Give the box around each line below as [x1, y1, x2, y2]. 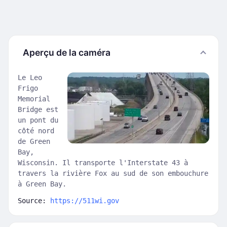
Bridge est [18, 105, 58, 113]
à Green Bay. [18, 180, 66, 188]
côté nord [18, 127, 54, 135]
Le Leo [18, 73, 42, 82]
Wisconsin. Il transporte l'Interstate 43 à [18, 159, 188, 167]
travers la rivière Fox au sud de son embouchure [18, 169, 208, 177]
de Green [18, 137, 50, 145]
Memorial [18, 95, 50, 103]
